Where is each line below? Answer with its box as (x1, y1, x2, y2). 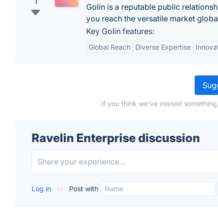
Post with (67, 184, 98, 193)
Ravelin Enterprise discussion (32, 131, 200, 145)
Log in (32, 184, 53, 193)
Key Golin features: (86, 26, 154, 36)
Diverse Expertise (135, 43, 191, 51)
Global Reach (89, 43, 130, 51)
